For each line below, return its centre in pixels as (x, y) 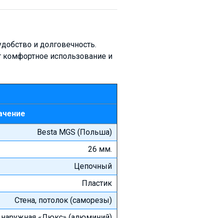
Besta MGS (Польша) (74, 132)
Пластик (97, 183)
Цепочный (93, 166)
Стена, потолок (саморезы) (63, 200)
